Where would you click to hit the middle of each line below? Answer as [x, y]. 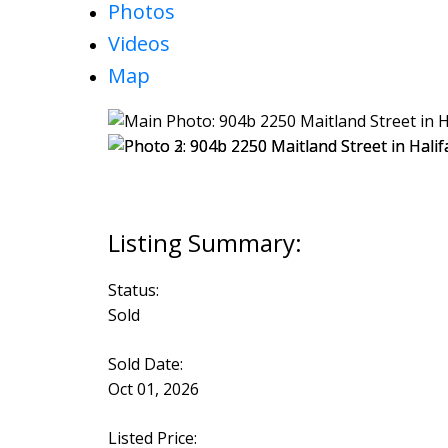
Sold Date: [145, 364]
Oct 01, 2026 [153, 389]
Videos [138, 43]
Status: [133, 290]
